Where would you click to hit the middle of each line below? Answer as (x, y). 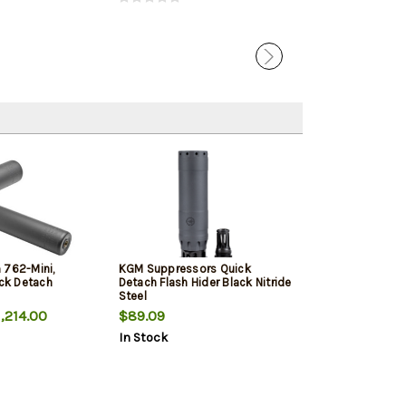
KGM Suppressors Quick (184, 269)
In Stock (143, 338)
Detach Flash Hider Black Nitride (205, 283)
